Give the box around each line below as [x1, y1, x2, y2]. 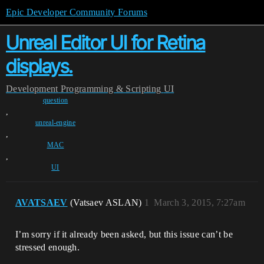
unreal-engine [35, 118, 76, 127]
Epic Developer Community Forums [6, 7, 147, 17]
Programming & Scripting [60, 84, 161, 94]
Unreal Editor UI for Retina [6, 31, 206, 54]
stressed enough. [15, 242, 80, 252]
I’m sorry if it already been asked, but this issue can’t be [15, 229, 233, 239]
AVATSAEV [15, 197, 68, 207]
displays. [6, 55, 73, 78]
